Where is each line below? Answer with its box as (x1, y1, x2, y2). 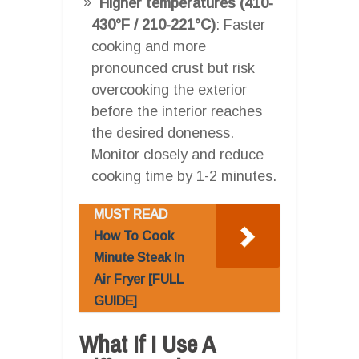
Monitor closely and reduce (91, 146, 264, 163)
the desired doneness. (91, 124, 234, 141)
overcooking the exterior (91, 81, 247, 98)
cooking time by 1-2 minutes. (91, 167, 276, 184)
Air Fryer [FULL (94, 272, 184, 286)
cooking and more (91, 38, 206, 54)
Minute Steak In (94, 250, 184, 264)
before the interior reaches (91, 103, 262, 119)
